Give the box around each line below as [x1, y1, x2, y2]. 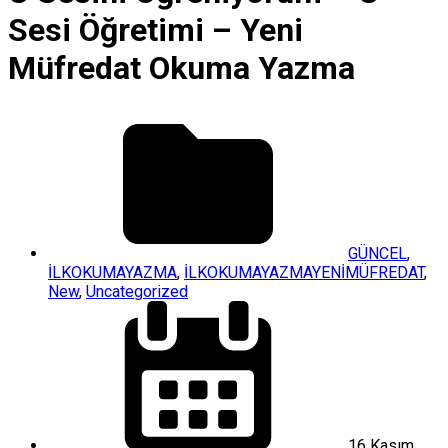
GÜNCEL [348, 243, 407, 263]
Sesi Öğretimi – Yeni [8, 11, 303, 50]
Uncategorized [86, 281, 188, 301]
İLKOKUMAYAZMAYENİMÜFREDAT [184, 262, 424, 282]
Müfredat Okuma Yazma [8, 49, 355, 88]
